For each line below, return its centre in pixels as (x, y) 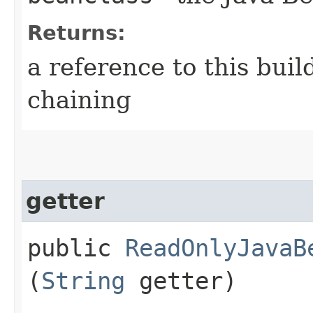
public (76, 248)
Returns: (77, 33)
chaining (79, 100)
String (83, 281)
